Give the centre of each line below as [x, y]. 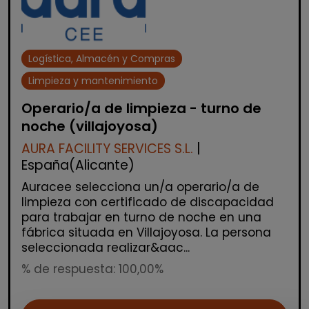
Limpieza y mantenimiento [93, 80]
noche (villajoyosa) [90, 126]
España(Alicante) [78, 165]
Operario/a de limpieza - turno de [141, 108]
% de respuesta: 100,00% [92, 269]
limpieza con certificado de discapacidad [148, 202]
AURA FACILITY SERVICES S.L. [107, 148]
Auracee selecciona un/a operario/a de [140, 187]
